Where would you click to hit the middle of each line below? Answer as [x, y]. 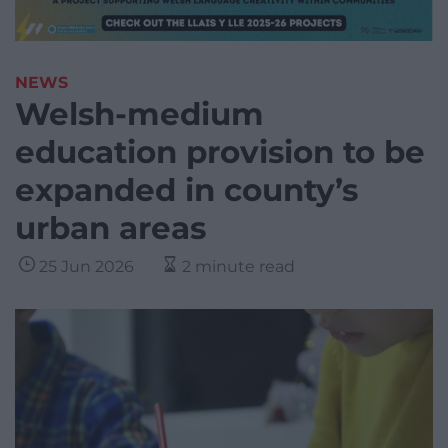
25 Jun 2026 [86, 267]
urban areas [110, 228]
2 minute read [238, 267]
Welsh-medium [139, 114]
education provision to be [220, 152]
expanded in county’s [186, 190]
